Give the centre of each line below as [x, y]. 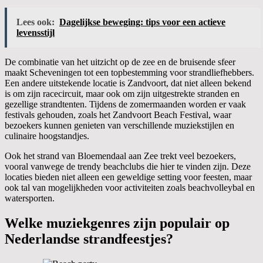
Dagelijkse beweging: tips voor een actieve [142, 22]
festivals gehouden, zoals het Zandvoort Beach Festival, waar [118, 115]
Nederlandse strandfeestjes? [89, 239]
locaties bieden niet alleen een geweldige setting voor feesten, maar [128, 177]
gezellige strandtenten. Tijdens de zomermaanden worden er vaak [125, 104]
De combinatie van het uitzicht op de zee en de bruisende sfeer [120, 62]
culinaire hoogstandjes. [47, 136]
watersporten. [30, 198]
